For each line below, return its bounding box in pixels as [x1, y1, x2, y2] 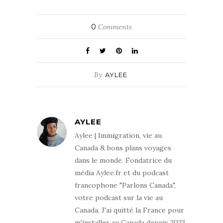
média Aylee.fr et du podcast [75, 168, 169, 178]
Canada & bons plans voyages [75, 143, 171, 153]
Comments [96, 22, 132, 32]
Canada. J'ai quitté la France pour [75, 206, 184, 215]
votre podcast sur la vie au [75, 193, 163, 203]
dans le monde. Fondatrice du [75, 156, 172, 165]
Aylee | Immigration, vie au [75, 131, 162, 140]
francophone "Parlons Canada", [75, 181, 176, 190]
